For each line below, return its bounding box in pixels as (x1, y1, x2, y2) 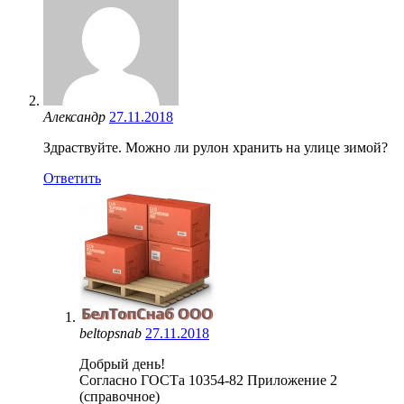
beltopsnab (79, 325, 142, 341)
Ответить (43, 170, 101, 186)
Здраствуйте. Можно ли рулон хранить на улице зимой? (43, 139, 388, 155)
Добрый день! (79, 355, 165, 372)
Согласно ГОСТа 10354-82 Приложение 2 (79, 372, 337, 388)
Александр (43, 108, 106, 124)
